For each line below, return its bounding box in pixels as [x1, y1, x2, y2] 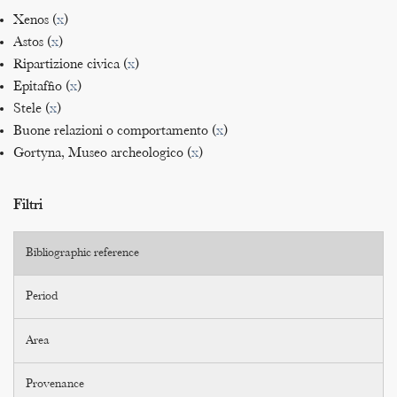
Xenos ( [13, 12, 57, 28]
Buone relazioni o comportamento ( [13, 123, 216, 139]
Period [26, 291, 58, 304]
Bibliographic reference [26, 247, 140, 260]
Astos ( [13, 35, 51, 51]
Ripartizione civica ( [13, 57, 128, 73]
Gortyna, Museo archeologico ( [13, 145, 191, 161]
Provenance [26, 378, 85, 391]
